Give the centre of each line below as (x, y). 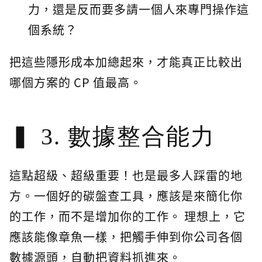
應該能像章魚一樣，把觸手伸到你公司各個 (126, 237)
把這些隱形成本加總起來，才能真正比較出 (126, 62)
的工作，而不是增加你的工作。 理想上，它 (127, 216)
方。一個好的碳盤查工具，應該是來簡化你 (126, 196)
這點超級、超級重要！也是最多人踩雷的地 (126, 175)
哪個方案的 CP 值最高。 (76, 82)
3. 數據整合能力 (128, 137)
